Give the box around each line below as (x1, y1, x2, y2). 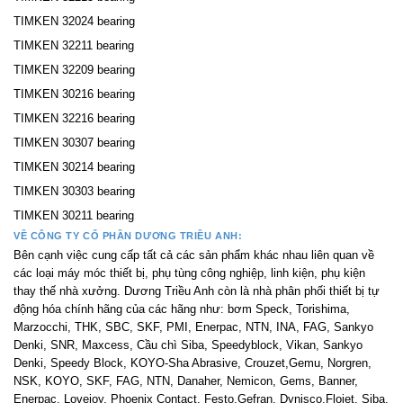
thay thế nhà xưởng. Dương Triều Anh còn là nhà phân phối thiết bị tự (13, 283, 380, 298)
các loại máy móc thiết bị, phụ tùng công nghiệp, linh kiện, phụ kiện (13, 265, 365, 280)
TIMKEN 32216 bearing (13, 112, 135, 126)
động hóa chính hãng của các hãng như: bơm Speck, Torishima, (13, 301, 350, 316)
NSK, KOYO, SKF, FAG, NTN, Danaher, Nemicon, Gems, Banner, (13, 373, 358, 388)
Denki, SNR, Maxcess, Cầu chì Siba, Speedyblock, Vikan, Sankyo (13, 337, 363, 352)
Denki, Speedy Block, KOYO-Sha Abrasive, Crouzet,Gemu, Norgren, (13, 355, 372, 370)
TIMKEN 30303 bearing (13, 184, 135, 199)
